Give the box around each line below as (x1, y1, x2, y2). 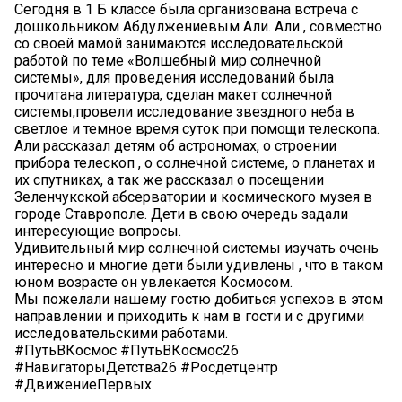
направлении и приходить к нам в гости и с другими (14, 307, 364, 325)
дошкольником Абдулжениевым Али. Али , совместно (14, 17, 382, 35)
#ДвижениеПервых (14, 375, 152, 393)
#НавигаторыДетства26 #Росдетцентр (14, 358, 278, 376)
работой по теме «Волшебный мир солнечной (14, 51, 321, 69)
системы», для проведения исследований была (14, 68, 334, 86)
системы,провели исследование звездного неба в (14, 102, 354, 120)
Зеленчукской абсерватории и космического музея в (14, 188, 372, 205)
